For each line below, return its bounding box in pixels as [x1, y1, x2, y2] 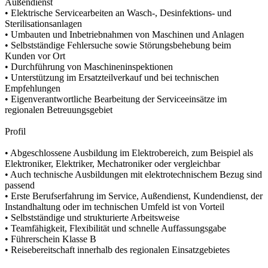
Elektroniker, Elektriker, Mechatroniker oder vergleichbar [5, 158, 220, 169]
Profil [5, 126, 26, 136]
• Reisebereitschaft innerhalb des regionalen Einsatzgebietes [5, 244, 230, 255]
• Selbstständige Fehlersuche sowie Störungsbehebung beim [5, 39, 231, 50]
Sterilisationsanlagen [5, 18, 82, 29]
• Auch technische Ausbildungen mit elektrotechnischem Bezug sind [5, 169, 262, 179]
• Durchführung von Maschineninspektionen [5, 61, 173, 72]
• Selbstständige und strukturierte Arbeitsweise [5, 212, 179, 223]
